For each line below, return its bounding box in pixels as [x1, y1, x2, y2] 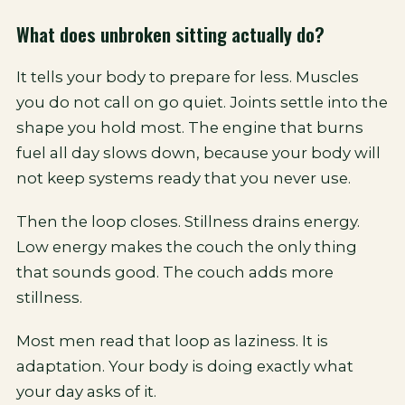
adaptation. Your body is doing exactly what [16, 357, 353, 375]
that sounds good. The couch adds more [16, 263, 334, 281]
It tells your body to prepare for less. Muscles [16, 68, 359, 86]
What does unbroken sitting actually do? [16, 20, 325, 48]
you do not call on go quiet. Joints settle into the [16, 93, 388, 111]
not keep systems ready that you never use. [16, 169, 351, 187]
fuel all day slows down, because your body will [16, 144, 381, 162]
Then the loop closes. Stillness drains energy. [16, 212, 360, 231]
